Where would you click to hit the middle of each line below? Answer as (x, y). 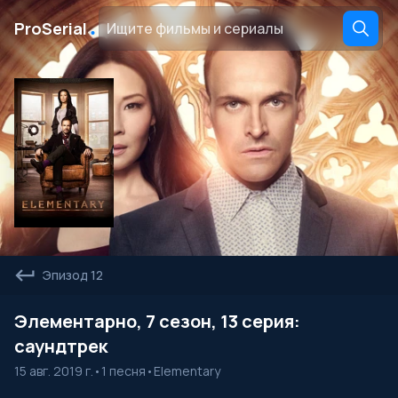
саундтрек (61, 346)
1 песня (123, 371)
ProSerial (51, 28)
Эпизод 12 (73, 275)
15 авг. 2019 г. (54, 371)
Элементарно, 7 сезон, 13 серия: (157, 321)
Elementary (187, 371)
